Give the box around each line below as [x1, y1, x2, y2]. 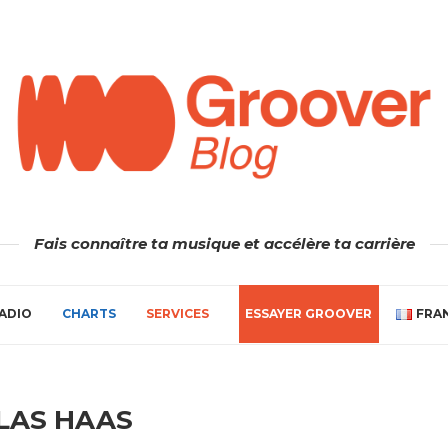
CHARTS [62, 305, 116, 321]
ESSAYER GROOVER [245, 305, 373, 321]
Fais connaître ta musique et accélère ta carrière [33, 233, 415, 253]
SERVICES [146, 305, 209, 321]
